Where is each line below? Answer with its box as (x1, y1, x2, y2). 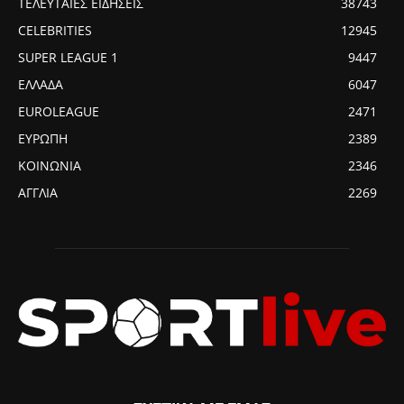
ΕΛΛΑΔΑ (18, 75, 63, 93)
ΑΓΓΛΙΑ (18, 183, 58, 201)
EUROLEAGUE (18, 102, 99, 120)
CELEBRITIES (18, 21, 92, 39)
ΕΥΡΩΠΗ (18, 129, 68, 147)
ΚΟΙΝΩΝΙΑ (18, 156, 81, 174)
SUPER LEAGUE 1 (18, 48, 118, 66)
